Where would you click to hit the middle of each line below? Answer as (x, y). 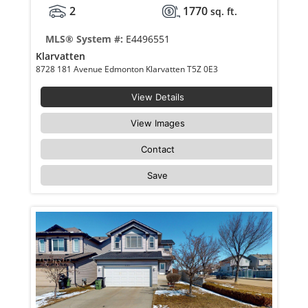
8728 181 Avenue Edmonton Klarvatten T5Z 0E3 (204, 69)
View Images (157, 123)
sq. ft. (223, 12)
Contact (157, 150)
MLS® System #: (85, 39)
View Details (157, 97)
